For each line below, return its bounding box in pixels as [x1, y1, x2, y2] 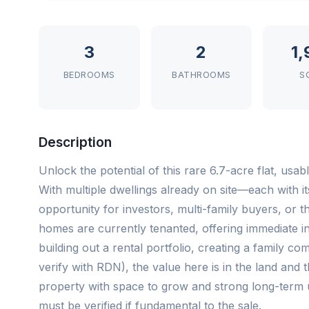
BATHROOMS [172, 70, 231, 80]
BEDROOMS [63, 70, 115, 80]
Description [39, 134, 112, 150]
